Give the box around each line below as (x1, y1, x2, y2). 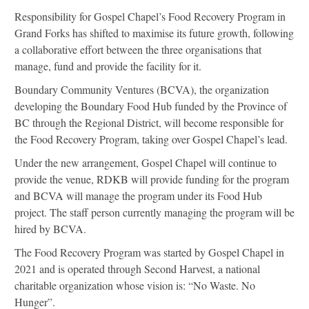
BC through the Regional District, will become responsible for (14, 115, 283, 130)
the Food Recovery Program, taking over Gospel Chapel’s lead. (14, 132, 288, 147)
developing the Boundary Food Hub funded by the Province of (14, 99, 287, 114)
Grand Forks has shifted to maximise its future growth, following (14, 26, 294, 41)
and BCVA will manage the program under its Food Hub (14, 188, 262, 203)
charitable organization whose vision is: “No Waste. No (14, 278, 255, 293)
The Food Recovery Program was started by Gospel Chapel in (14, 245, 284, 260)
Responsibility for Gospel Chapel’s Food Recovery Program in (14, 9, 286, 24)
